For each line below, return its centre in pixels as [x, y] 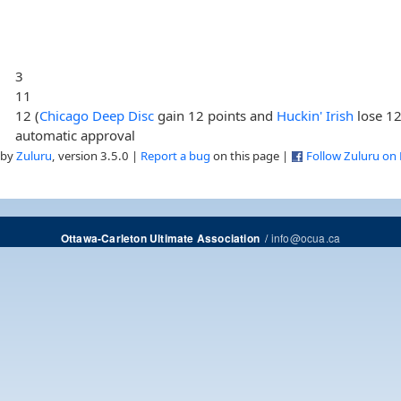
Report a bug [175, 155]
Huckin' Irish [316, 115]
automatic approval [76, 135]
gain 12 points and [216, 115]
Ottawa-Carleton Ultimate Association [160, 238]
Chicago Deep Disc [97, 115]
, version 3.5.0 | [96, 155]
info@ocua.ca [306, 237]
